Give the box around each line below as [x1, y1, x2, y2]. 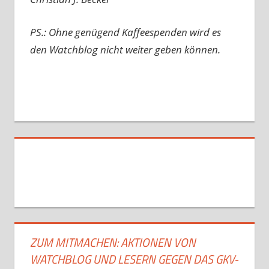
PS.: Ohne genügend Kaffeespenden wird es [29, 25, 221, 39]
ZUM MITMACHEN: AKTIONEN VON [29, 233, 196, 252]
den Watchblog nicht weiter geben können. [29, 42, 220, 56]
